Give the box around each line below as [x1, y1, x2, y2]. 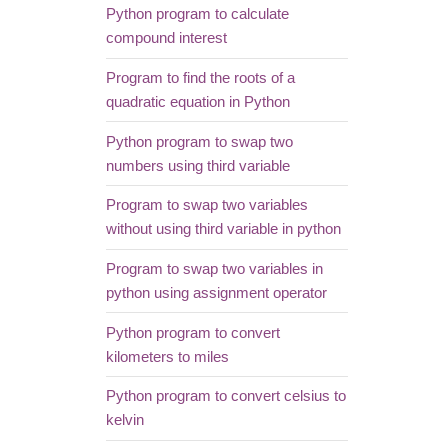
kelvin [105, 412, 144, 429]
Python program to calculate [105, 6, 289, 23]
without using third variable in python [105, 221, 341, 238]
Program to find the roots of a [105, 69, 295, 86]
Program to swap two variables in [105, 260, 323, 277]
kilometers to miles [105, 348, 229, 365]
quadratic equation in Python [105, 93, 290, 110]
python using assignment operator [105, 284, 327, 301]
